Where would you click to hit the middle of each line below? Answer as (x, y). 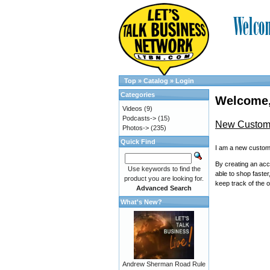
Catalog (156, 81)
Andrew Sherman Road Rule (164, 264)
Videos (132, 108)
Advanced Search (164, 188)
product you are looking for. (164, 178)
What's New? (141, 202)
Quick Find (138, 142)
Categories (138, 95)
